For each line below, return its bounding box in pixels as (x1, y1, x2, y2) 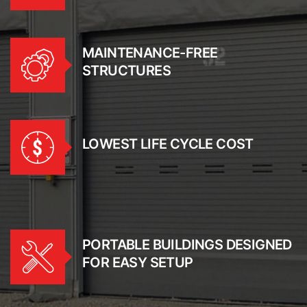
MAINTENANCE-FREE (82, 44, 218, 61)
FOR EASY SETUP (82, 254, 193, 271)
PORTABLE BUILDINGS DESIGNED (82, 236, 292, 253)
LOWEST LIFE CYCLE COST (82, 135, 254, 152)
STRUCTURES (82, 62, 171, 79)
